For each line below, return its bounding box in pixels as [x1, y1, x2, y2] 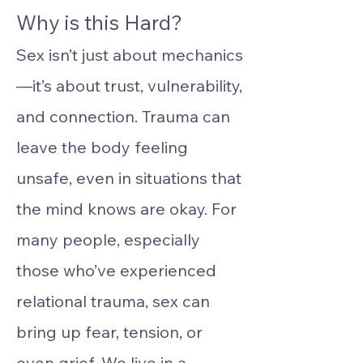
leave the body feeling [16, 137, 188, 157]
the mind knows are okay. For [16, 199, 237, 219]
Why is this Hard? [16, 10, 182, 35]
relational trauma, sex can [16, 291, 210, 311]
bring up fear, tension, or [16, 322, 203, 342]
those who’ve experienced [16, 260, 216, 280]
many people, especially [16, 229, 200, 250]
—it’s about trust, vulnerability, [16, 75, 242, 96]
